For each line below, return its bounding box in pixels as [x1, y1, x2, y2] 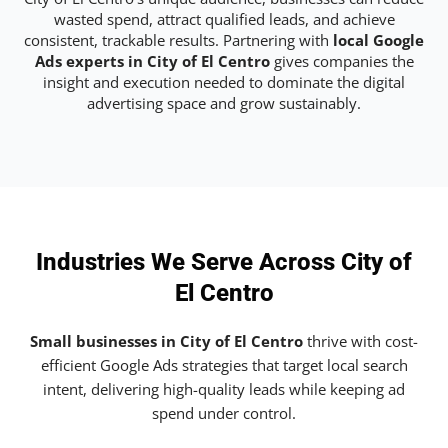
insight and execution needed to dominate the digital [43, 71, 405, 92]
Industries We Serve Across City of [36, 248, 412, 277]
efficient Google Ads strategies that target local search [40, 355, 408, 376]
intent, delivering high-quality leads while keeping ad [43, 379, 405, 400]
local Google [333, 29, 424, 50]
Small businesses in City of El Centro [30, 331, 303, 352]
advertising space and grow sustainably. [87, 92, 361, 113]
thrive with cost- [303, 331, 418, 352]
